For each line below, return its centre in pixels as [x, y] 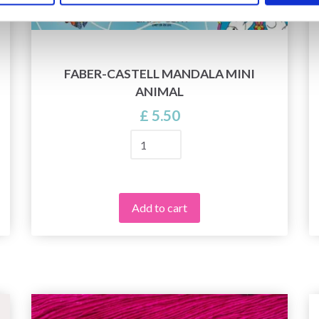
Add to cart [159, 207]
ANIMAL [159, 92]
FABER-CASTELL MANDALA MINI [159, 74]
